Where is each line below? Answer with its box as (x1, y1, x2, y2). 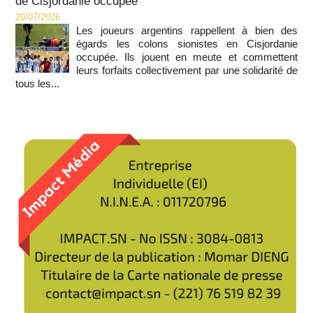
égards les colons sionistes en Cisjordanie (76, 38, 298, 50)
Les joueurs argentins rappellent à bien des (76, 24, 298, 36)
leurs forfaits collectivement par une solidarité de (76, 64, 298, 76)
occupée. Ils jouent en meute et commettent (76, 51, 298, 63)
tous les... (15, 78, 59, 89)
